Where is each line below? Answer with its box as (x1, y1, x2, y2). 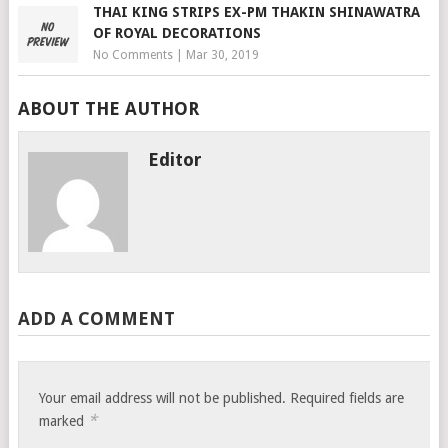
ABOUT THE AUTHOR (17, 98, 199, 119)
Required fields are (290, 390, 405, 406)
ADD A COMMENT (17, 308, 175, 329)
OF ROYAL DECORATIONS (92, 25, 261, 41)
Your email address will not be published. (39, 390, 287, 406)
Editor (148, 149, 203, 170)
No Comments (92, 48, 173, 62)
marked (39, 413, 89, 429)
